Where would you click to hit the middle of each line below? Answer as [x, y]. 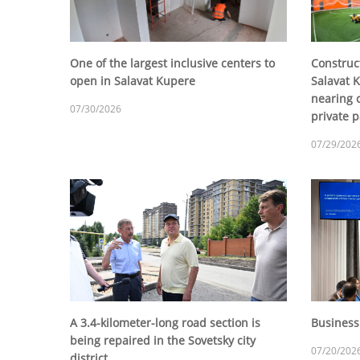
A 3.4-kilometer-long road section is [165, 323]
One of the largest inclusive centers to [172, 63]
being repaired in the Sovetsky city [163, 341]
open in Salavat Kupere [133, 81]
